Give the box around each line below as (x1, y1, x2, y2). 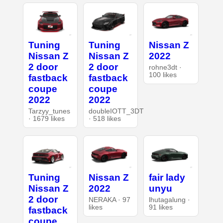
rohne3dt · (149, 63, 182, 71)
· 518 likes (88, 114, 121, 122)
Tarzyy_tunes (28, 107, 70, 115)
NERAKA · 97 (88, 196, 130, 204)
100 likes (149, 71, 177, 79)
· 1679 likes (28, 114, 65, 122)
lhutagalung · (149, 196, 191, 204)
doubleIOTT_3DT (88, 107, 144, 115)
